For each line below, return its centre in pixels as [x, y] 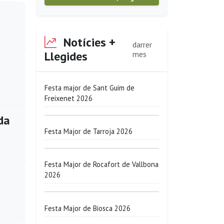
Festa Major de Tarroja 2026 [88, 131]
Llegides [66, 56]
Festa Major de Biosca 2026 [87, 208]
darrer [142, 44]
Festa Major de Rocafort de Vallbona [101, 164]
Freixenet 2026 [68, 98]
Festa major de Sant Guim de [89, 88]
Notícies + [88, 42]
